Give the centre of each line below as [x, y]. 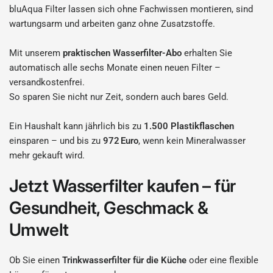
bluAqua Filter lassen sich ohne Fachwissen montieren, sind [131, 9]
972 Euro [121, 141]
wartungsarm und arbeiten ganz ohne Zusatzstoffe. [112, 24]
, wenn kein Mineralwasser [192, 141]
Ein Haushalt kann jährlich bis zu [77, 126]
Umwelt [39, 230]
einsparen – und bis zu [56, 141]
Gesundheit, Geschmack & [109, 208]
